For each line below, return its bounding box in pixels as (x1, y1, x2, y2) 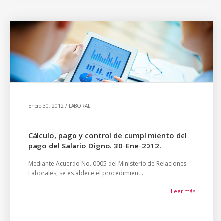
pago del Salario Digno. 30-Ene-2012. (28, 141, 161, 150)
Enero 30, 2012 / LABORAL (28, 102, 90, 109)
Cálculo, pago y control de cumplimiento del (28, 130, 187, 140)
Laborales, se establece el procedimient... (28, 169, 145, 177)
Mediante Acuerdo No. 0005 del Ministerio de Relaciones (28, 159, 186, 168)
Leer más (171, 187, 195, 195)
